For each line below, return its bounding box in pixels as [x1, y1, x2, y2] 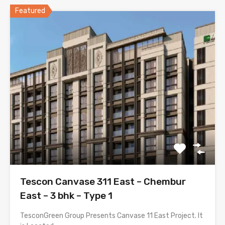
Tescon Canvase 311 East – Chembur [20, 175, 186, 187]
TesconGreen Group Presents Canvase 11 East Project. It [20, 211, 203, 220]
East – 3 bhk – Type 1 [20, 189, 113, 201]
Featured [15, 6, 45, 15]
